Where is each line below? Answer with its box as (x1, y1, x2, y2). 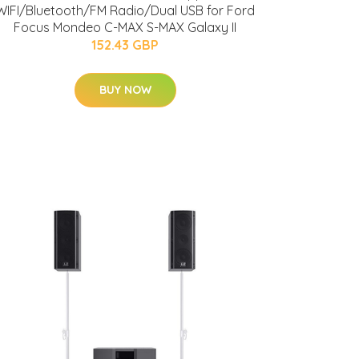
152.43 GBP (91, 37, 159, 53)
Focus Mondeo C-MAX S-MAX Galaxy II (14, 19, 236, 35)
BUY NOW (99, 83, 151, 97)
